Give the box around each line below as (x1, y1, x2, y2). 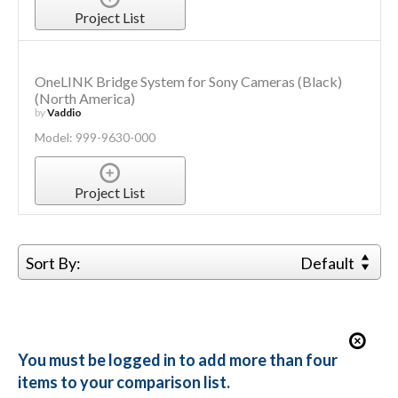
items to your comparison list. (17, 371, 230, 392)
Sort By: (25, 252, 81, 273)
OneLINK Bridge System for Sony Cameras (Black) (34, 72, 342, 90)
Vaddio (46, 105, 82, 119)
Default (300, 252, 358, 273)
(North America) (34, 89, 135, 107)
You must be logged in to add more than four (17, 349, 338, 370)
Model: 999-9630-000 (34, 129, 155, 145)
